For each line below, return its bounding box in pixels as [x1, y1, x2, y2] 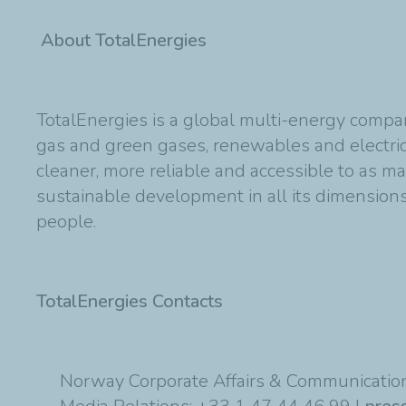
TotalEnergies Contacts [36, 288, 227, 314]
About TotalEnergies [41, 27, 211, 53]
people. [36, 208, 101, 234]
